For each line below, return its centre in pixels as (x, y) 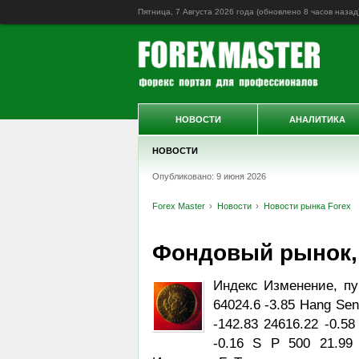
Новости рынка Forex (307, 206)
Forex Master (178, 206)
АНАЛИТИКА (317, 119)
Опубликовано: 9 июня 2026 (209, 176)
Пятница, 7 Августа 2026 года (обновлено (221, 12)
